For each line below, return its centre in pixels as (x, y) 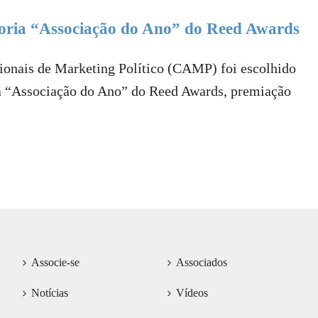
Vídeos (192, 293)
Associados (202, 263)
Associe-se (55, 263)
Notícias (49, 293)
